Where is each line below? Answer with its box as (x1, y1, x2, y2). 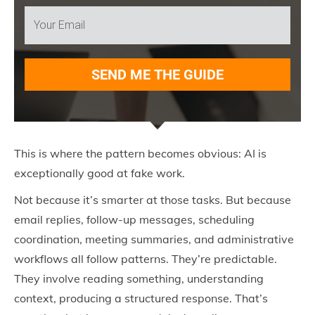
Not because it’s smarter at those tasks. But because (14, 193, 291, 207)
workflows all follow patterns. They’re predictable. (14, 252, 277, 266)
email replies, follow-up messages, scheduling (14, 212, 255, 226)
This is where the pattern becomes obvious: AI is (14, 146, 266, 160)
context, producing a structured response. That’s (14, 291, 268, 305)
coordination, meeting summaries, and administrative (14, 232, 294, 246)
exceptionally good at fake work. (14, 166, 185, 180)
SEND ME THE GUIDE (91, 66, 224, 83)
